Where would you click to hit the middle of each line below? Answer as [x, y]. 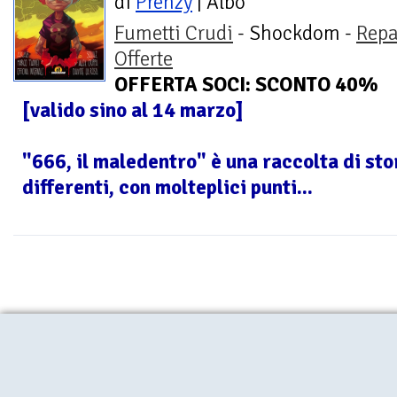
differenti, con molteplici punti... [167, 188]
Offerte [144, 59]
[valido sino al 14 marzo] [133, 111]
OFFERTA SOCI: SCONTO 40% [246, 85]
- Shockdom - [295, 34]
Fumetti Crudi [174, 34]
